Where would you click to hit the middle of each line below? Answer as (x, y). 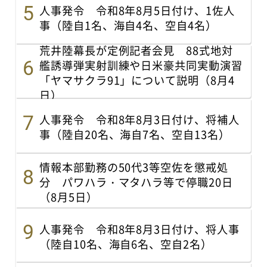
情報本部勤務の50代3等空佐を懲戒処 (134, 167)
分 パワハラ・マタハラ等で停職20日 (136, 181)
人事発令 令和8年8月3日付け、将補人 (139, 119)
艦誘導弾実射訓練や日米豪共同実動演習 (141, 65)
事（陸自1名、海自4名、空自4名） (128, 25)
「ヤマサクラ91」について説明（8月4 (137, 80)
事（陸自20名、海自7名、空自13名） (135, 134)
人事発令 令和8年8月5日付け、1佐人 (137, 10)
